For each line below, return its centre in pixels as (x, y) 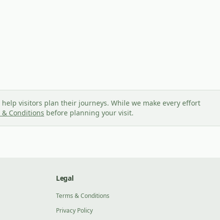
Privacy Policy (74, 210)
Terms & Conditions (83, 196)
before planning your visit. (90, 113)
